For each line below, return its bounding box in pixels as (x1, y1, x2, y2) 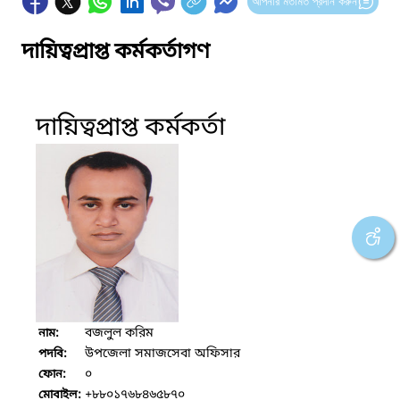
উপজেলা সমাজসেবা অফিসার (85, 345, 240, 362)
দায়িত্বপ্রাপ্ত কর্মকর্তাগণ (21, 37, 210, 67)
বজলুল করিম (85, 324, 154, 342)
